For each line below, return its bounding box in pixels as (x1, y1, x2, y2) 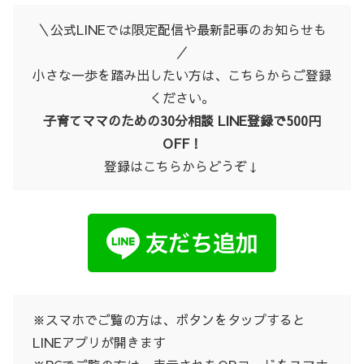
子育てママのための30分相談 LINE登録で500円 (43, 110, 321, 129)
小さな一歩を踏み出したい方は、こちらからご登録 (32, 65, 331, 84)
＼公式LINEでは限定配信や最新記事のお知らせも (37, 19, 327, 38)
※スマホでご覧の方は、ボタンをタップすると (32, 310, 305, 329)
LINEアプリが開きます (32, 333, 166, 352)
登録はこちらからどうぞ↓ (104, 156, 260, 175)
